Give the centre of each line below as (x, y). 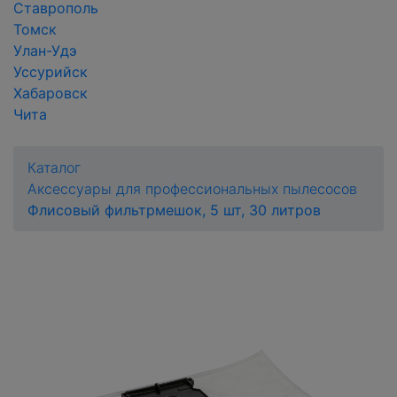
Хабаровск (51, 93)
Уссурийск (51, 72)
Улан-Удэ (45, 51)
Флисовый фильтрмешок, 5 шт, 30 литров (174, 210)
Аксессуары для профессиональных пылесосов (192, 189)
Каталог (54, 167)
